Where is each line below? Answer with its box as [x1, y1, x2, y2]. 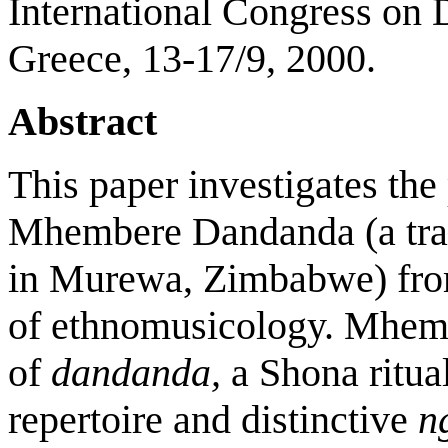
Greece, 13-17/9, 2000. [8, 36, 376, 81]
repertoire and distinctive [8, 397, 418, 442]
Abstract [8, 99, 157, 144]
